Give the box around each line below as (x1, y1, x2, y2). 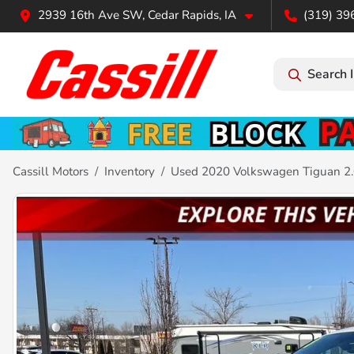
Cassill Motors (13, 163, 88, 179)
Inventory (104, 163, 155, 179)
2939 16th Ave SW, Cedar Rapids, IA (38, 7, 236, 23)
